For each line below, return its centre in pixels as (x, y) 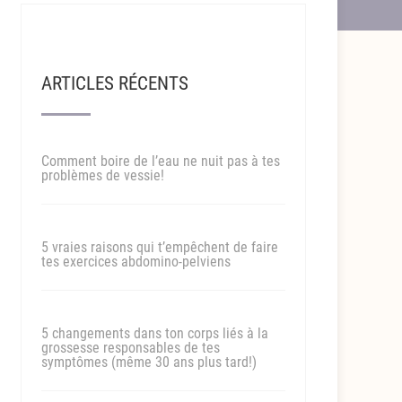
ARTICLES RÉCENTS (114, 83)
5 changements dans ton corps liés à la (154, 333)
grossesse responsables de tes (130, 348)
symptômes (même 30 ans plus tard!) (149, 362)
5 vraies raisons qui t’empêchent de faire (159, 247)
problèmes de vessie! (102, 175)
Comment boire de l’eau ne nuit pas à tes (160, 161)
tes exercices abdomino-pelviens (135, 262)
